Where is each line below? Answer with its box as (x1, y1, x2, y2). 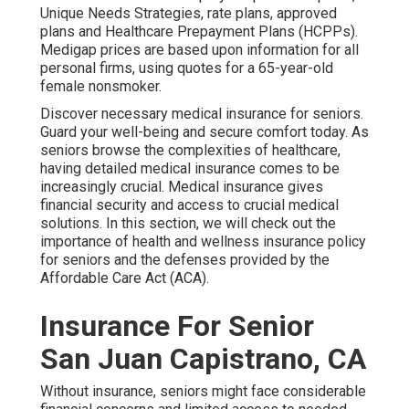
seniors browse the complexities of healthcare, (40, 142, 341, 160)
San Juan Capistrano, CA (40, 341, 366, 377)
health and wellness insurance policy (129, 233, 366, 251)
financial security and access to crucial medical (40, 196, 339, 215)
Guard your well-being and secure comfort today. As (40, 123, 369, 142)
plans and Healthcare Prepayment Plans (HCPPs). (40, 23, 358, 41)
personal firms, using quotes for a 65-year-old (40, 59, 333, 78)
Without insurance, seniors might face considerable (40, 383, 366, 401)
